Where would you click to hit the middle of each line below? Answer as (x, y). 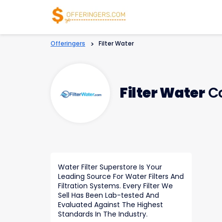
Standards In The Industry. (103, 214)
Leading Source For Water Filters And (121, 176)
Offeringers (68, 43)
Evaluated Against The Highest (111, 205)
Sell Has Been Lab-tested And (109, 195)
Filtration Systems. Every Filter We (115, 186)
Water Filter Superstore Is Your (110, 167)
